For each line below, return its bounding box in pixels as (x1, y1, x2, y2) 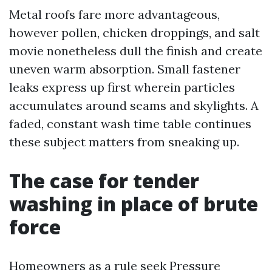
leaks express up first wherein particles (9, 80, 235, 95)
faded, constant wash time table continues (9, 116, 251, 131)
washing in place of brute (9, 191, 258, 217)
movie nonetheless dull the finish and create (9, 43, 262, 58)
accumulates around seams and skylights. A (9, 98, 259, 113)
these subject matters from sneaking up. (9, 134, 239, 149)
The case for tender (9, 168, 199, 194)
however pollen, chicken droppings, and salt (9, 25, 260, 40)
